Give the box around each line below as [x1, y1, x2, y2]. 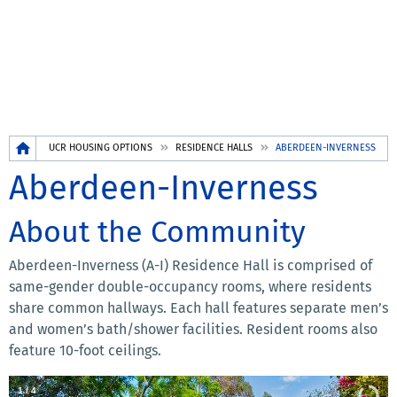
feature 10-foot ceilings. [9, 342, 161, 360]
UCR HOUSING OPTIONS [49, 142, 152, 154]
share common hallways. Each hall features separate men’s [9, 300, 388, 317]
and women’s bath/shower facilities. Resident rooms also [9, 321, 378, 339]
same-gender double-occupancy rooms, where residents [9, 278, 371, 296]
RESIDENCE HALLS [175, 142, 253, 154]
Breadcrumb [9, 137, 90, 154]
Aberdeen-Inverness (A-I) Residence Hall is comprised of [9, 257, 372, 275]
